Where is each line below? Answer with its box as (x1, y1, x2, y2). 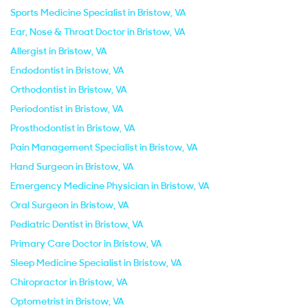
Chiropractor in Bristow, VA (10, 276, 128, 288)
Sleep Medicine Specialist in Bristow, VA (10, 256, 182, 269)
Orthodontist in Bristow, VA (10, 83, 127, 96)
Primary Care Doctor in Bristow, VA (10, 237, 162, 250)
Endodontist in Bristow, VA (10, 64, 124, 76)
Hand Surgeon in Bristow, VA (10, 160, 134, 173)
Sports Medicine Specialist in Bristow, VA (10, 6, 186, 19)
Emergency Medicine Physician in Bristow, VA (10, 179, 210, 192)
